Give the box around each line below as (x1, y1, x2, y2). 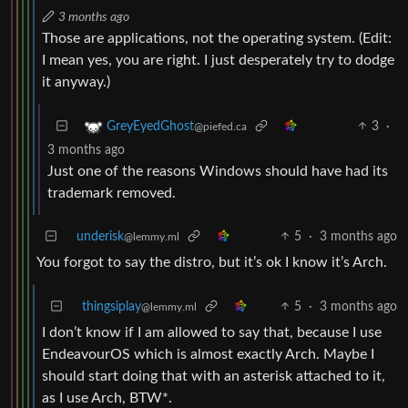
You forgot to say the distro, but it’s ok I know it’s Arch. (36, 254, 387, 270)
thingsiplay (82, 300, 141, 313)
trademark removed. (47, 185, 176, 200)
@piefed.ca (194, 120, 247, 132)
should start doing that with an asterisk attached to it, (42, 368, 385, 383)
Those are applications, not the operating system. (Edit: (42, 30, 392, 46)
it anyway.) (42, 74, 110, 89)
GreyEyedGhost (107, 119, 194, 133)
